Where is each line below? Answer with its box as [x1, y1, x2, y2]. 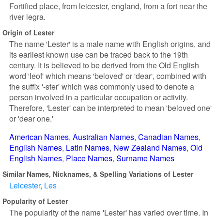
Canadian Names [138, 131, 199, 142]
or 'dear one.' [9, 113, 53, 124]
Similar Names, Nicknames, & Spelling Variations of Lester [2, 169, 193, 179]
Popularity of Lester [2, 196, 68, 206]
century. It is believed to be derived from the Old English [9, 60, 199, 71]
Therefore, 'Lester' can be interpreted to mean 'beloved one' [9, 102, 212, 113]
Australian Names [73, 131, 134, 142]
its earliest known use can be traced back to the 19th [9, 49, 188, 60]
